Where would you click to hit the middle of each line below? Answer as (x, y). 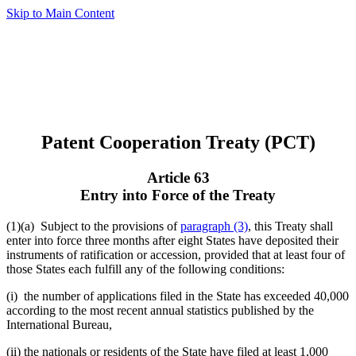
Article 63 (178, 177)
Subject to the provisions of (110, 226)
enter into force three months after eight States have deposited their (172, 240)
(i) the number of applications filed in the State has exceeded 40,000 (178, 296)
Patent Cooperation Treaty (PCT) (178, 142)
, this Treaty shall (290, 226)
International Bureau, (59, 324)
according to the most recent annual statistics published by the (160, 310)
